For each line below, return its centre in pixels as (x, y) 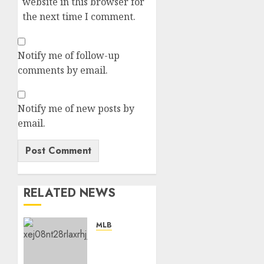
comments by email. (63, 70)
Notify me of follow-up (69, 56)
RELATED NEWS (70, 193)
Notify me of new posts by (76, 109)
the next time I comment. (79, 17)
